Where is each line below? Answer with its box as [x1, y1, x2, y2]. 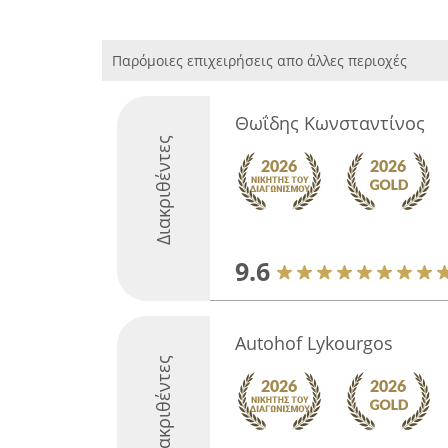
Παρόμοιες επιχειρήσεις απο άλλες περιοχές [112, 51, 407, 70]
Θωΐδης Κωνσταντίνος [234, 111, 425, 135]
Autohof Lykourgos [234, 331, 393, 355]
